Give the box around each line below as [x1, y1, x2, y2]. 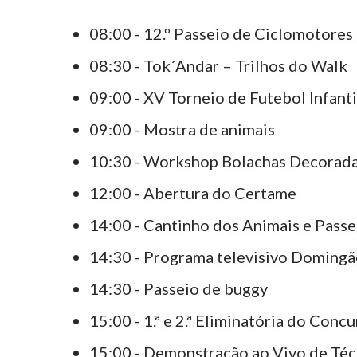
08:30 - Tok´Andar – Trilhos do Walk [89, 56, 347, 76]
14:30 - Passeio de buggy [89, 279, 268, 299]
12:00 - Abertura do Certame [89, 183, 296, 203]
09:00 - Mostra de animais [89, 120, 275, 139]
